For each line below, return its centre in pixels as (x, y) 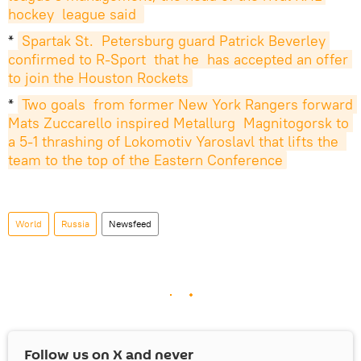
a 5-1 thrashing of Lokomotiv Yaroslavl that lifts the (173, 142)
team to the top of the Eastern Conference (145, 160)
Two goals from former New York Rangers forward (187, 105)
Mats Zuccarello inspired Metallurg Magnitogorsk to (178, 123)
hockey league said (74, 15)
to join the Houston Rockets (98, 78)
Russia (75, 224)
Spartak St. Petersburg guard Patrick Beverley (174, 41)
